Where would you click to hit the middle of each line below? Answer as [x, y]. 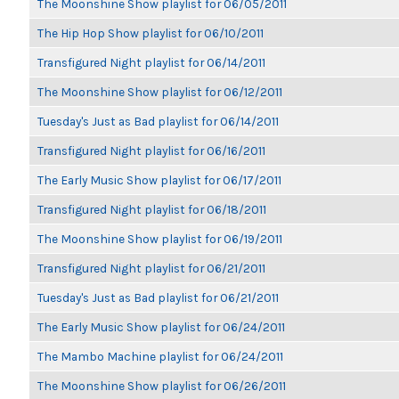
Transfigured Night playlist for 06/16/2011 [151, 151]
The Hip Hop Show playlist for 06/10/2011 [151, 33]
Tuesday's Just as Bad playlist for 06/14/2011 [158, 121]
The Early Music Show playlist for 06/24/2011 [161, 327]
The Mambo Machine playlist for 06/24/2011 [160, 356]
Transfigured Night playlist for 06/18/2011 [152, 209]
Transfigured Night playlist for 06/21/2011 [151, 268]
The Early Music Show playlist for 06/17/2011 [159, 180]
